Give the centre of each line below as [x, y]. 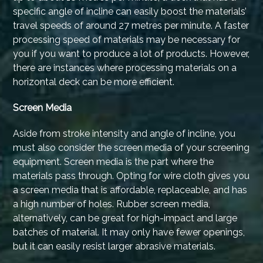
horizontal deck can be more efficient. [94, 82]
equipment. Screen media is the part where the [114, 162]
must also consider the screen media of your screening [131, 148]
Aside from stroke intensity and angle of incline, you [124, 134]
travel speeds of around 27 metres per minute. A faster [131, 26]
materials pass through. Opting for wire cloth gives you [131, 176]
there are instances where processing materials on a [125, 68]
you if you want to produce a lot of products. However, [131, 54]
